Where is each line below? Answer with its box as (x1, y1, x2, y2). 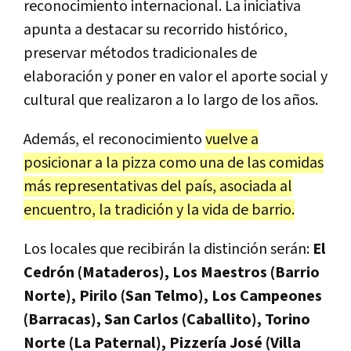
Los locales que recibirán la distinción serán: (24, 238, 309, 259)
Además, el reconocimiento (24, 128, 205, 150)
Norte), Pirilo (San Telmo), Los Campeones (24, 285, 322, 306)
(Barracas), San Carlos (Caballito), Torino (24, 309, 310, 330)
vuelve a (205, 128, 259, 150)
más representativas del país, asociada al (24, 175, 292, 197)
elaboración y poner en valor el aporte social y (24, 66, 327, 87)
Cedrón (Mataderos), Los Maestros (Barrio (24, 262, 320, 283)
